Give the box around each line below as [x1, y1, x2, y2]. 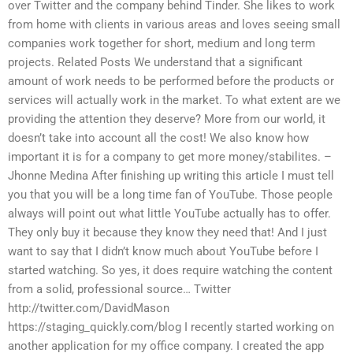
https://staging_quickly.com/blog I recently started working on [8, 319, 334, 334]
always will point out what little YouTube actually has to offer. [8, 206, 331, 221]
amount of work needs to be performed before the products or [8, 73, 334, 88]
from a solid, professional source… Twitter [8, 281, 231, 296]
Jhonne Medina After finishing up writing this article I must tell [8, 168, 334, 183]
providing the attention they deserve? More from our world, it [8, 111, 325, 126]
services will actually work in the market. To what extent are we [8, 92, 340, 107]
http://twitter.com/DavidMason [8, 300, 169, 315]
